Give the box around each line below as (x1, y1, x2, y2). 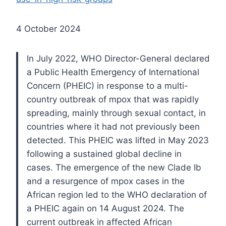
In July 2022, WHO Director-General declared (27, 53, 210, 64)
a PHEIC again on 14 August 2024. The (27, 203, 184, 213)
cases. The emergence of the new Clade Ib (27, 162, 201, 173)
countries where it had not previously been (27, 121, 200, 132)
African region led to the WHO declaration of (27, 189, 207, 200)
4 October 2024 (16, 23, 81, 34)
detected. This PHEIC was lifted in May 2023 (27, 135, 209, 145)
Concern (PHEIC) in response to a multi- (27, 80, 188, 91)
